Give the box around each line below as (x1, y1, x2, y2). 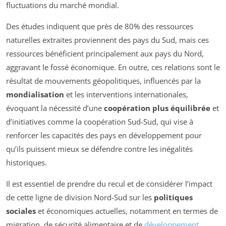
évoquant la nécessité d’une (6, 103, 104, 114)
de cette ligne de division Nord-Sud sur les (6, 192, 154, 203)
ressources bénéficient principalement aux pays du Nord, (6, 48, 204, 59)
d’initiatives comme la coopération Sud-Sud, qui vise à (6, 117, 193, 127)
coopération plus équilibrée (104, 103, 210, 114)
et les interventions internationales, (64, 89, 188, 100)
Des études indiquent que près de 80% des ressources (6, 21, 193, 32)
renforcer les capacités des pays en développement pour (6, 130, 202, 141)
